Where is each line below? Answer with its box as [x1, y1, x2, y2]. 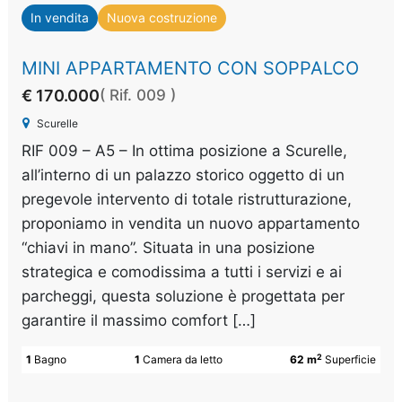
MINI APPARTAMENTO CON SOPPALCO [22, 57, 360, 80]
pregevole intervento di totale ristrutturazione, [22, 190, 353, 209]
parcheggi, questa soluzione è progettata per [22, 287, 345, 306]
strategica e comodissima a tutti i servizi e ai [22, 263, 343, 282]
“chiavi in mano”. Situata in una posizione [22, 239, 316, 258]
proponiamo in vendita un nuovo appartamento [22, 214, 361, 233]
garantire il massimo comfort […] [22, 311, 257, 330]
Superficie [324, 353, 376, 367]
